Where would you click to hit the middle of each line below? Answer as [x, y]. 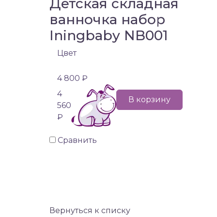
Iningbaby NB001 [109, 35]
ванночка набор [107, 19]
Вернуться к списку [90, 210]
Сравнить [77, 140]
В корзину [149, 100]
